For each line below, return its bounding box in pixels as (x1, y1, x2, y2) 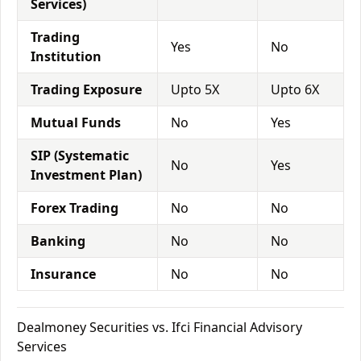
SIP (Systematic (31, 147, 129, 164)
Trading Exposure (31, 81, 142, 98)
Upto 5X (171, 81, 219, 98)
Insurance (31, 265, 96, 283)
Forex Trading (31, 199, 118, 217)
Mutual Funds (31, 114, 121, 131)
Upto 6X (271, 81, 319, 98)
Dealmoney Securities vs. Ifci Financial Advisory (17, 318, 302, 336)
